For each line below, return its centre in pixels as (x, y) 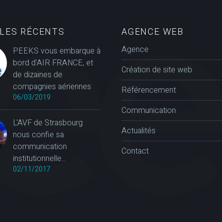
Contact (135, 151)
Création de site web (157, 70)
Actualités (139, 131)
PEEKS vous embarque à (57, 51)
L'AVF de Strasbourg (48, 123)
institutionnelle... (39, 158)
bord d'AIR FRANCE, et (53, 63)
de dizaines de (38, 75)
